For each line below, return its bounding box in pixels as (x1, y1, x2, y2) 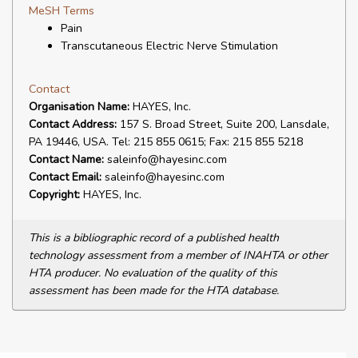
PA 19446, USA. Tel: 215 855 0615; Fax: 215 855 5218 (29, 134, 303, 149)
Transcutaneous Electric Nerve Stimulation (61, 38, 278, 54)
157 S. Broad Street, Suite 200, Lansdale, (117, 117, 329, 132)
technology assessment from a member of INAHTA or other (29, 248, 328, 263)
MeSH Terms (29, 2, 94, 18)
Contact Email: (29, 169, 101, 185)
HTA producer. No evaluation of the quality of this (29, 265, 277, 280)
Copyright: (29, 187, 80, 202)
